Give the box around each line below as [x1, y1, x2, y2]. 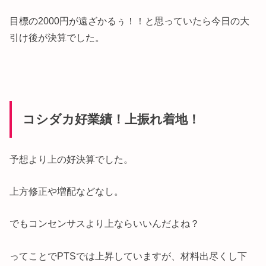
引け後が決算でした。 [9, 32, 105, 43]
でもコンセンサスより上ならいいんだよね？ [9, 218, 200, 229]
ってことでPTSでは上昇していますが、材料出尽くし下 [9, 250, 248, 261]
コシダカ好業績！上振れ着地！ [22, 112, 200, 127]
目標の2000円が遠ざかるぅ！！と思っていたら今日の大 [9, 15, 250, 27]
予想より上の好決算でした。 [9, 153, 134, 164]
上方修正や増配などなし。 [9, 185, 124, 197]
